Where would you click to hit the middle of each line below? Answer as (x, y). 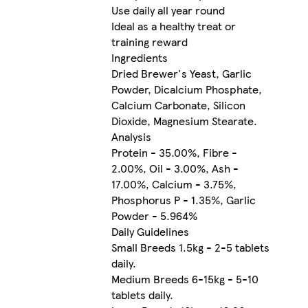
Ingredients (139, 58)
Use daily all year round (168, 10)
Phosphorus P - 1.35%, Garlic (183, 200)
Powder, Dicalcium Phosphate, (186, 89)
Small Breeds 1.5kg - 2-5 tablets (190, 247)
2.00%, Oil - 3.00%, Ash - (175, 168)
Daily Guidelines (150, 232)
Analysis (131, 137)
